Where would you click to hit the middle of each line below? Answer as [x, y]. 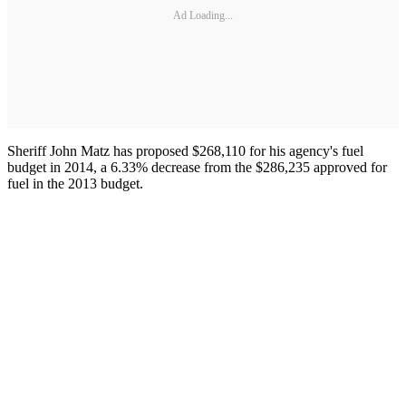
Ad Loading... [203, 15]
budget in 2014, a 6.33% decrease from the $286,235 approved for [197, 168]
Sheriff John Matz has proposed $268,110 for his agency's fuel [185, 151]
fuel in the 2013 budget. [75, 184]
